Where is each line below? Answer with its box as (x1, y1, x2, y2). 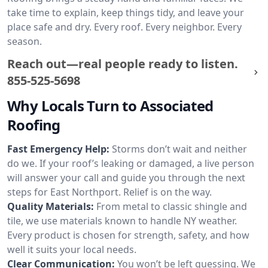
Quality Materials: (7, 200, 94, 213)
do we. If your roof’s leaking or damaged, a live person (7, 157, 254, 170)
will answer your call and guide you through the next (7, 171, 245, 184)
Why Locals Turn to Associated (7, 96, 214, 115)
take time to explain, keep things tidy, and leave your (7, 6, 244, 19)
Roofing (7, 115, 60, 135)
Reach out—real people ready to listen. (7, 56, 238, 72)
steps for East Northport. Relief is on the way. (7, 185, 212, 199)
